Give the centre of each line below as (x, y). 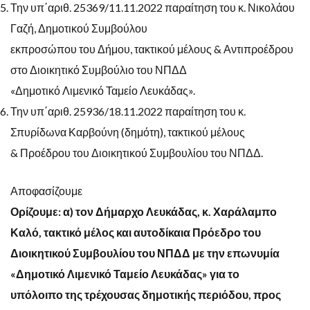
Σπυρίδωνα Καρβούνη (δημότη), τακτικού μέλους (128, 131)
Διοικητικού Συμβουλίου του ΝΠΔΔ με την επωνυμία (145, 253)
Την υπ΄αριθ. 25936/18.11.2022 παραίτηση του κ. (128, 111)
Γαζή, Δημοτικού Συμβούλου (79, 28)
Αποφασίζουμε (46, 190)
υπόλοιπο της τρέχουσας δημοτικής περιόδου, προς (146, 294)
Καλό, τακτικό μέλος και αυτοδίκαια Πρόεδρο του (136, 232)
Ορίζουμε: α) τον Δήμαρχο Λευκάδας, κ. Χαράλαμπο (144, 211)
